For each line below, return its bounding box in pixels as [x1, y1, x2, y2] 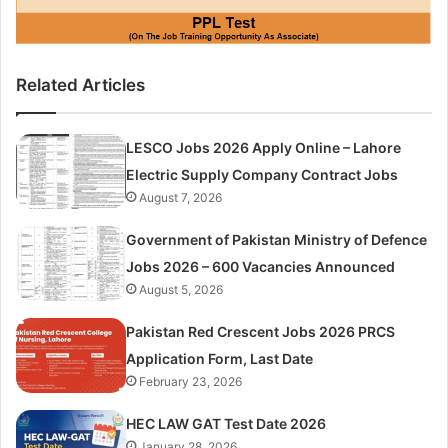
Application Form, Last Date [126, 349, 314, 367]
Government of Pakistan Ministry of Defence [126, 230, 428, 248]
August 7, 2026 [139, 189, 223, 205]
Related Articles [16, 74, 145, 95]
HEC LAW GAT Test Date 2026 [126, 414, 327, 432]
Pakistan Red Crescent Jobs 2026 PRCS [126, 322, 396, 340]
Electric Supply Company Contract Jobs [126, 165, 399, 183]
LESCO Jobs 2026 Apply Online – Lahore [126, 138, 402, 156]
